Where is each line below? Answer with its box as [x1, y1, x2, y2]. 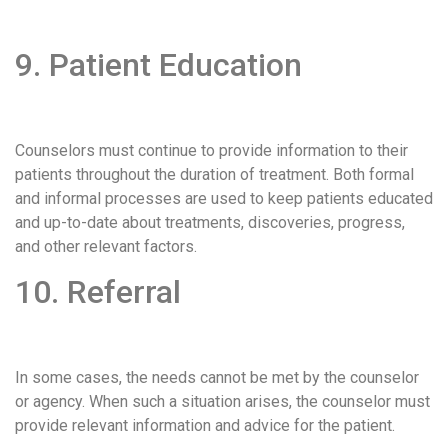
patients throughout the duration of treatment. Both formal [15, 164, 414, 184]
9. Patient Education [15, 46, 302, 85]
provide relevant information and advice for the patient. [15, 415, 395, 435]
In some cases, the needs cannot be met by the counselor [15, 367, 419, 387]
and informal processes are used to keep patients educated [15, 188, 433, 208]
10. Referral [15, 273, 181, 312]
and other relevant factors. [15, 236, 197, 256]
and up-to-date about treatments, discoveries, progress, [15, 212, 405, 232]
